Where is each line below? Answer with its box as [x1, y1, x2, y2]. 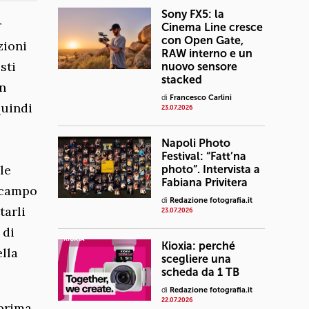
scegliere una [161, 252, 231, 266]
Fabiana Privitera [161, 175, 248, 189]
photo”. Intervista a [161, 162, 260, 176]
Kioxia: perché [161, 239, 235, 252]
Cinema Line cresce [161, 20, 263, 34]
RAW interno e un [161, 46, 252, 60]
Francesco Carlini [170, 92, 232, 102]
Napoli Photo [161, 136, 230, 150]
